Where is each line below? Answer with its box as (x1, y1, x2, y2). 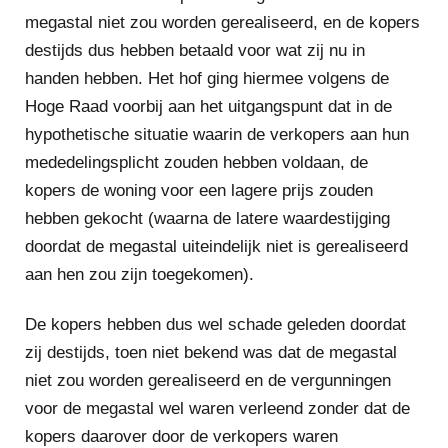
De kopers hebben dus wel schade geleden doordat (25, 315, 406, 334)
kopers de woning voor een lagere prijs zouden (25, 181, 373, 200)
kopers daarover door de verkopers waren (25, 427, 338, 446)
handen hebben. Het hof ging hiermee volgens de (25, 69, 389, 88)
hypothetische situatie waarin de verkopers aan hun (25, 125, 409, 144)
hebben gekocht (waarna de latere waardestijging (25, 209, 390, 228)
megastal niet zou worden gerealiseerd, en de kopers (25, 13, 420, 32)
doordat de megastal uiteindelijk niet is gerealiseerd (25, 237, 408, 256)
